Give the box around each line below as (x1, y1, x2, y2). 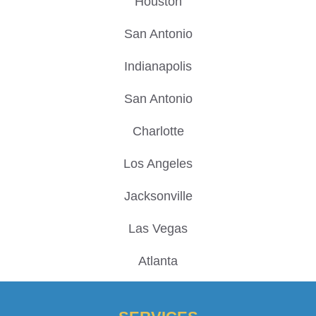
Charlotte (132, 123, 184, 138)
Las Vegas (128, 221, 188, 236)
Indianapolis (124, 59, 192, 73)
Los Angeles (123, 156, 193, 171)
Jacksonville (123, 188, 193, 203)
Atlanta (138, 253, 178, 268)
